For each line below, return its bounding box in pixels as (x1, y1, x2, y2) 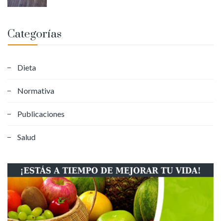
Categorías (7, 27, 62, 42)
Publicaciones (17, 109, 65, 119)
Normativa (17, 86, 54, 96)
